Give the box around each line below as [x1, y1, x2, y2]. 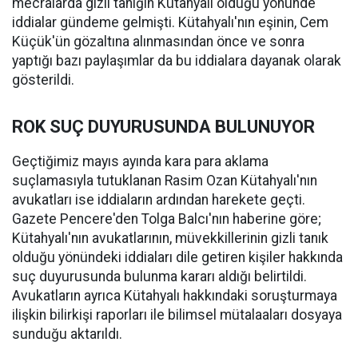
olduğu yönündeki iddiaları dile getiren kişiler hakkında [12, 249, 343, 266]
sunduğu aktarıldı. [12, 326, 122, 343]
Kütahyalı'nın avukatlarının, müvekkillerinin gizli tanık [12, 230, 328, 247]
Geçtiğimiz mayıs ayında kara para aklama [12, 153, 268, 170]
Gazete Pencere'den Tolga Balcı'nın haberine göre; [12, 211, 321, 228]
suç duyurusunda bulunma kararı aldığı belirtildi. [12, 268, 307, 285]
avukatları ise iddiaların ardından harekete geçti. [12, 192, 305, 209]
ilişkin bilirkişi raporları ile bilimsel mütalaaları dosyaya [12, 307, 342, 324]
